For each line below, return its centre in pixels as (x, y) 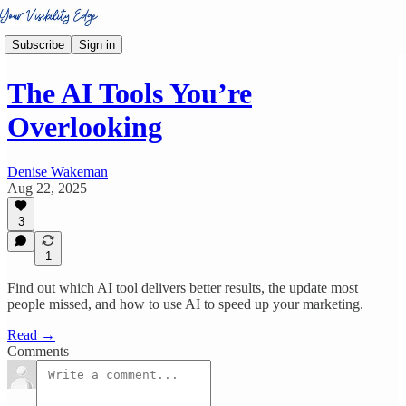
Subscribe (38, 44)
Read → (31, 335)
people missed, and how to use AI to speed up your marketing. (185, 304)
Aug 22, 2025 (47, 188)
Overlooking (85, 127)
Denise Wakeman (58, 171)
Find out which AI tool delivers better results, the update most (183, 288)
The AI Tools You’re (130, 94)
